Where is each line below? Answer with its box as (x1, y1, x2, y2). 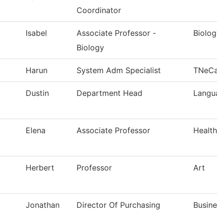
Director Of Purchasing (77, 200, 160, 210)
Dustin (26, 88, 49, 98)
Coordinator (77, 5, 121, 15)
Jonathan (26, 200, 60, 210)
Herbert (26, 163, 54, 173)
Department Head (77, 88, 142, 98)
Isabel (26, 28, 47, 38)
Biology (77, 43, 104, 53)
